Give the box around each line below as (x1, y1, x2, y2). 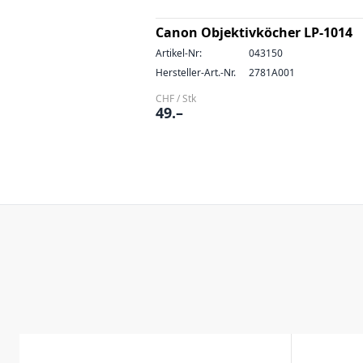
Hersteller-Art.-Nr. (156, 66, 236, 79)
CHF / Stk (156, 92, 196, 105)
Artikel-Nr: (156, 46, 202, 60)
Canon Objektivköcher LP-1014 (156, 23, 352, 41)
